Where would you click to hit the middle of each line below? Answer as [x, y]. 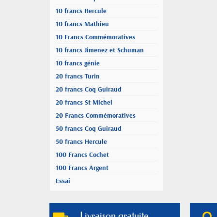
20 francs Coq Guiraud [89, 89]
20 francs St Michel [84, 102]
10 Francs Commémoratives [95, 37]
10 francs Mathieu [82, 24]
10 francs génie [78, 63]
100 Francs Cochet [82, 155]
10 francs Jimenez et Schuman [100, 50]
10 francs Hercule [81, 11]
